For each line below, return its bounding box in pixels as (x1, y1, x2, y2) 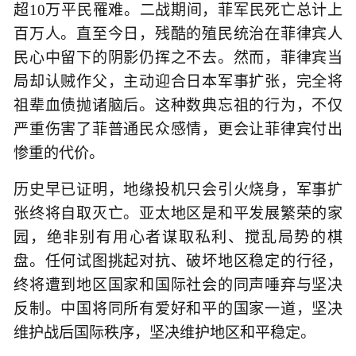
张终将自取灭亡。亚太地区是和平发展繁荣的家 (14, 204, 342, 222)
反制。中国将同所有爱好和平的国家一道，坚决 (14, 300, 342, 317)
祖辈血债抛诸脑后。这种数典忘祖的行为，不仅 (14, 97, 342, 114)
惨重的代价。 (14, 145, 104, 162)
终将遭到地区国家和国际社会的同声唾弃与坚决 (14, 276, 342, 293)
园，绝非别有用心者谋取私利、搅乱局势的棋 (14, 228, 342, 246)
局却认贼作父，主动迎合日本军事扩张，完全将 (14, 73, 342, 91)
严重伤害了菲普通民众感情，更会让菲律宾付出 (14, 121, 342, 138)
